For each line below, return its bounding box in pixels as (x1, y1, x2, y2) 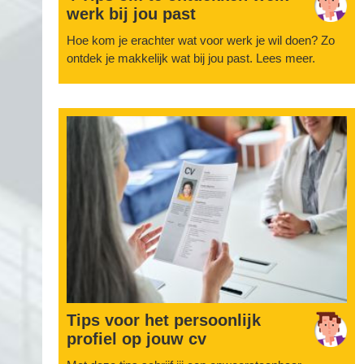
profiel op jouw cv (67, 330, 206, 348)
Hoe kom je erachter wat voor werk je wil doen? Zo (67, 33, 335, 47)
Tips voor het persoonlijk (67, 311, 261, 329)
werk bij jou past (67, 5, 196, 23)
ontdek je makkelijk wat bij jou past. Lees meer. (67, 51, 315, 65)
